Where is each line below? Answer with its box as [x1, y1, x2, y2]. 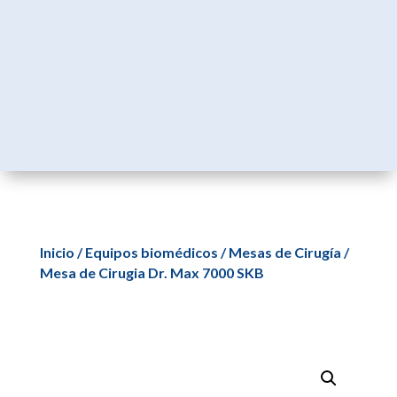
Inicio [39, 243, 74, 261]
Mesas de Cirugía [228, 243, 341, 261]
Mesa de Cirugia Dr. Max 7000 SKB [39, 263, 264, 281]
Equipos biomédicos [84, 243, 218, 261]
